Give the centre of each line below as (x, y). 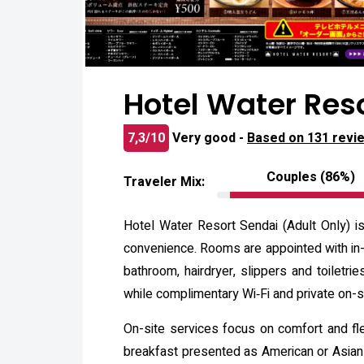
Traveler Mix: (164, 182)
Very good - (210, 138)
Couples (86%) (311, 177)
